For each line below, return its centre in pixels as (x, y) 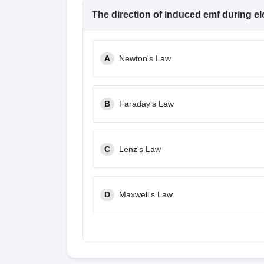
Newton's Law (145, 58)
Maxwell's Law (146, 194)
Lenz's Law (140, 149)
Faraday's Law (146, 104)
